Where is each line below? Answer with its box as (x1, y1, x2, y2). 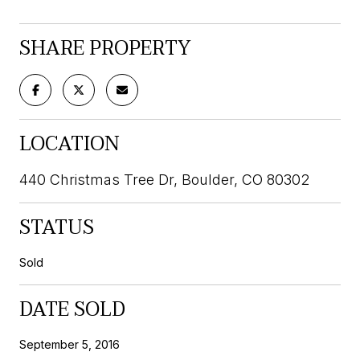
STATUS (19, 211, 94, 244)
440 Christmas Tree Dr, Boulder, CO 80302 (19, 170, 309, 188)
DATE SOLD (19, 292, 125, 326)
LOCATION (19, 127, 120, 161)
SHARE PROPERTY (19, 31, 191, 65)
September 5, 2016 (19, 337, 120, 351)
